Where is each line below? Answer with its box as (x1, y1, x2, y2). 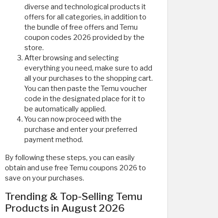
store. (24, 43, 44, 52)
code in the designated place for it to (24, 94, 145, 103)
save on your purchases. (5, 174, 84, 182)
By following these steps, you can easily (5, 153, 135, 162)
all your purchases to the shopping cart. (24, 74, 153, 83)
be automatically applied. (24, 105, 106, 113)
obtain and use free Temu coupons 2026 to (5, 163, 146, 172)
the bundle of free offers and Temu (24, 23, 138, 32)
